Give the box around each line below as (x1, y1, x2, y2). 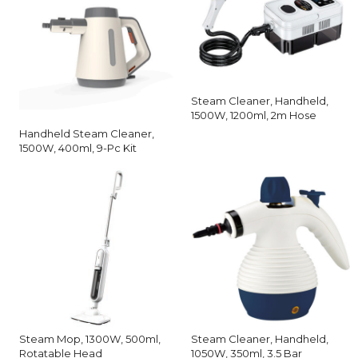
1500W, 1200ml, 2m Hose (191, 109, 316, 122)
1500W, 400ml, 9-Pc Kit (19, 141, 137, 154)
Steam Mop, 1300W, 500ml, (19, 332, 161, 345)
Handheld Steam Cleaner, (19, 126, 154, 140)
